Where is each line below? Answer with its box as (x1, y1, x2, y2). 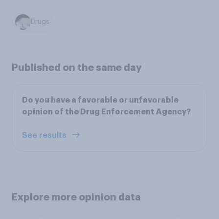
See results (22, 131, 68, 139)
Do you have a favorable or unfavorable (22, 96, 178, 104)
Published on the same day (12, 62, 142, 72)
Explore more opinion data (12, 192, 141, 202)
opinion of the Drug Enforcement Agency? (22, 108, 191, 116)
